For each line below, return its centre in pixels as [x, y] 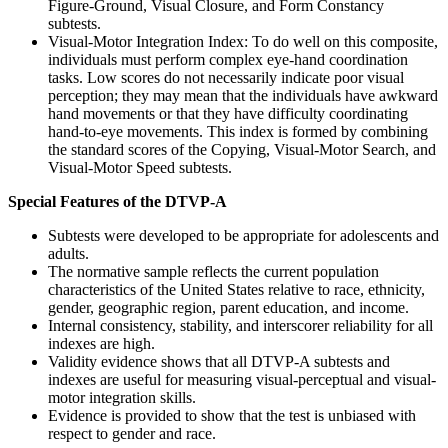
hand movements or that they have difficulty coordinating [228, 113]
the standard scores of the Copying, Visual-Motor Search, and [242, 149]
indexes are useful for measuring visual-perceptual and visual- [242, 379]
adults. [68, 253]
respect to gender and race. [132, 433]
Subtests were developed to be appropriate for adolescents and [243, 235]
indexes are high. [101, 343]
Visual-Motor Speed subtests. [140, 167]
